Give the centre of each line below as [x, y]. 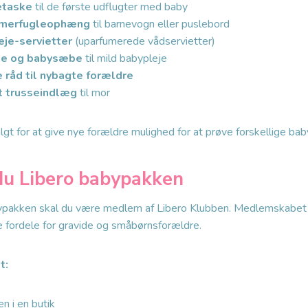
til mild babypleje [125, 58]
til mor [93, 92]
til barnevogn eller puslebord [160, 24]
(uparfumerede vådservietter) [144, 41]
